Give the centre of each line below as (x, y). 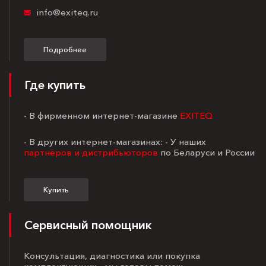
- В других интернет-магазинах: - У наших (115, 141)
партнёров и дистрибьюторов (91, 152)
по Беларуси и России (206, 152)
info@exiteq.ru (67, 12)
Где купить (55, 85)
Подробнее (65, 49)
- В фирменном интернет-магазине (102, 115)
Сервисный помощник (88, 225)
